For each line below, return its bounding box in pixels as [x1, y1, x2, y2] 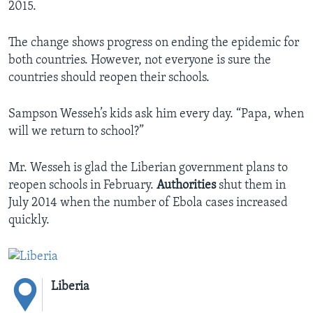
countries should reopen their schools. [8, 71, 210, 85]
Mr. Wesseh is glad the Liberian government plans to [8, 161, 288, 175]
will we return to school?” [8, 125, 144, 139]
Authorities [156, 179, 216, 193]
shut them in [216, 179, 286, 193]
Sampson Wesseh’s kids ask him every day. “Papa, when [8, 108, 304, 122]
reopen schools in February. [8, 179, 156, 193]
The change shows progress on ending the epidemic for [8, 36, 299, 50]
